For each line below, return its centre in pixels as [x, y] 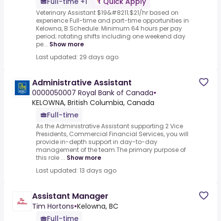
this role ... [51, 158]
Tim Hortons [53, 206]
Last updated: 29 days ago [77, 57]
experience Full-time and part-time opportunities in [112, 21]
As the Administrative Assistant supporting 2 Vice [110, 126]
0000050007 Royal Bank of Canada [93, 93]
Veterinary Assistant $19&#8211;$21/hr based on [107, 13]
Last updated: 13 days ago [76, 171]
